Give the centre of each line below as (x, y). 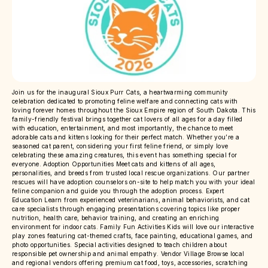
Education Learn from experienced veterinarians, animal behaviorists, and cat (131, 200)
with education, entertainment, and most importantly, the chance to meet (123, 128)
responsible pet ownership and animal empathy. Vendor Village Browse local (128, 254)
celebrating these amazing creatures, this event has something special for (125, 155)
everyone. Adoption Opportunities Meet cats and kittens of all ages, (114, 164)
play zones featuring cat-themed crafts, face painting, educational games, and (133, 236)
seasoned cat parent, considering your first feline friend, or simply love (120, 146)
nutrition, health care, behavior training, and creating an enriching (116, 218)
